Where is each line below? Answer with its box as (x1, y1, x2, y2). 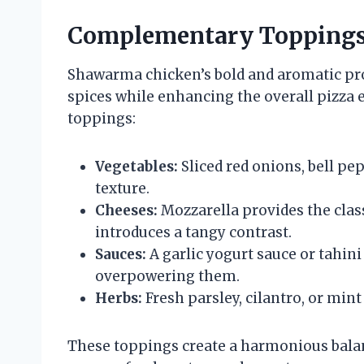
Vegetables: (95, 157, 178, 175)
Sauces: (95, 245, 146, 263)
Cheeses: (95, 201, 158, 219)
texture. (95, 179, 149, 197)
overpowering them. (95, 266, 240, 285)
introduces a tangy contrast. (95, 223, 292, 241)
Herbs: (95, 288, 142, 307)
